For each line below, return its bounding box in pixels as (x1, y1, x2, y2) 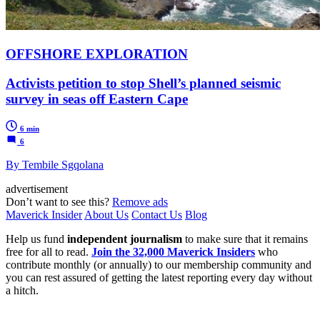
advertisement (6, 183, 68, 196)
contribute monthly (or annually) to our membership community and (6, 259, 311, 271)
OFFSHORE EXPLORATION (6, 46, 188, 61)
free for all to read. (6, 246, 91, 259)
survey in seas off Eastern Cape (6, 91, 188, 106)
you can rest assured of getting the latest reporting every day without (6, 271, 312, 284)
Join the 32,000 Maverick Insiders (91, 246, 255, 259)
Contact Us (131, 209, 182, 221)
